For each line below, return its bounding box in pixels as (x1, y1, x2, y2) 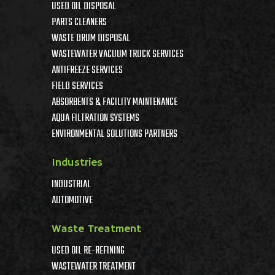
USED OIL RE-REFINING (52, 243, 125, 259)
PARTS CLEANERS (52, 15, 107, 31)
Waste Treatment (52, 222, 141, 236)
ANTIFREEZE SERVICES (52, 63, 123, 79)
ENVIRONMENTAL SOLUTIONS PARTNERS (52, 126, 177, 142)
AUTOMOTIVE (52, 193, 93, 209)
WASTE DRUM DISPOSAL (52, 31, 130, 47)
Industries (52, 156, 103, 169)
